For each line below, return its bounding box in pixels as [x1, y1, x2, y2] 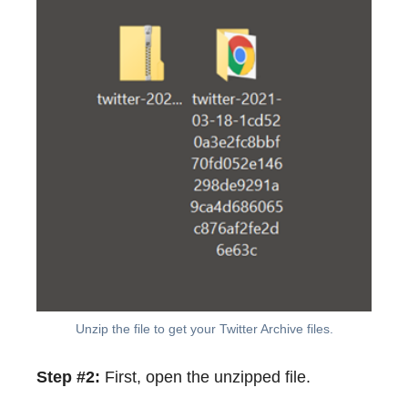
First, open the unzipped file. [100, 368, 311, 387]
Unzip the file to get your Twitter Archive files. [75, 321, 333, 337]
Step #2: [36, 368, 100, 387]
